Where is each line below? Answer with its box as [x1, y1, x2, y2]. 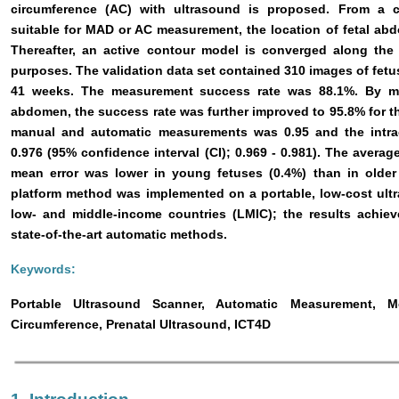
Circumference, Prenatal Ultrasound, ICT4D [11, 316, 271, 331]
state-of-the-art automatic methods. [11, 226, 227, 241]
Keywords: [11, 261, 76, 276]
